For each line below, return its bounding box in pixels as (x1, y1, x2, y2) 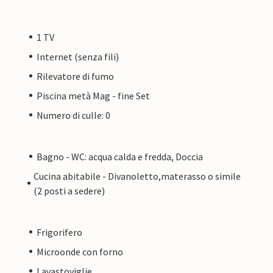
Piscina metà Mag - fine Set (37, 89, 150, 102)
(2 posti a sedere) (34, 184, 105, 197)
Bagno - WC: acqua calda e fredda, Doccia (37, 150, 203, 163)
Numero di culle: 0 (37, 108, 110, 121)
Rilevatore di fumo (37, 69, 114, 82)
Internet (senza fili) (37, 50, 119, 63)
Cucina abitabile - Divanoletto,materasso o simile (34, 169, 241, 182)
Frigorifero (37, 225, 82, 238)
